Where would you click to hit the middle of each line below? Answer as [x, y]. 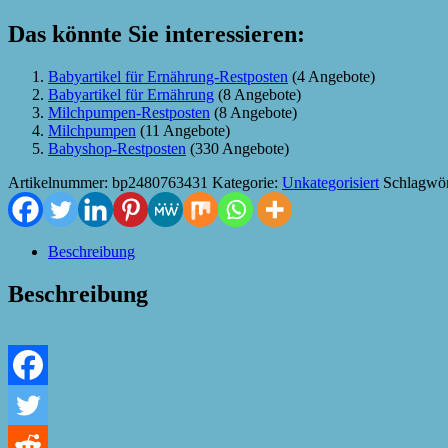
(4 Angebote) [331, 76]
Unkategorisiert [330, 182]
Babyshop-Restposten [117, 148]
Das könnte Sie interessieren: [156, 33]
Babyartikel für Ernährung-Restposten [168, 76]
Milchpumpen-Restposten [129, 112]
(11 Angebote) [183, 130]
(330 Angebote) [237, 148]
